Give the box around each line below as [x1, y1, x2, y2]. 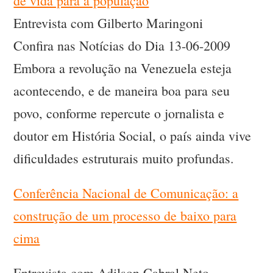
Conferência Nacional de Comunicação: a [13, 184, 239, 202]
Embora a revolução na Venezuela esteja [13, 59, 232, 77]
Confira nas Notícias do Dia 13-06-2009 [13, 37, 231, 55]
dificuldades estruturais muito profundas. [13, 149, 235, 168]
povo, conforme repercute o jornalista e [13, 104, 225, 122]
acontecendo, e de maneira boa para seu [13, 82, 230, 100]
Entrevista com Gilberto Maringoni [13, 14, 204, 32]
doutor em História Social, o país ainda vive [13, 127, 252, 145]
